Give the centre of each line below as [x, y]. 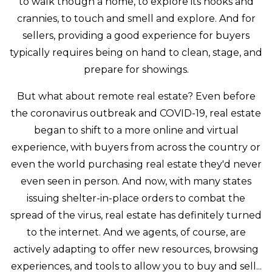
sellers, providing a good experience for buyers [136, 36]
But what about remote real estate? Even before [136, 96]
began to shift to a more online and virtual [136, 130]
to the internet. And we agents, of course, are [136, 232]
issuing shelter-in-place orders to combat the [136, 198]
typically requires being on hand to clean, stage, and [136, 53]
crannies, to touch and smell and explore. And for [136, 19]
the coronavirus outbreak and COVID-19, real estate [136, 113]
